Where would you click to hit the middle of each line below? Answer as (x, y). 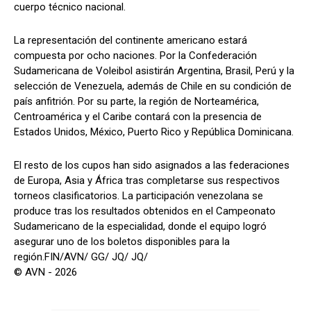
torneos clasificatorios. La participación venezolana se (138, 195)
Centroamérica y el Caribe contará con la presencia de (138, 116)
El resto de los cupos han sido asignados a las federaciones (152, 165)
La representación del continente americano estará (131, 40)
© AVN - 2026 (45, 272)
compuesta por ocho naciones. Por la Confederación (135, 55)
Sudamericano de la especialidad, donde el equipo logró (140, 226)
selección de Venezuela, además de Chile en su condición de (153, 86)
